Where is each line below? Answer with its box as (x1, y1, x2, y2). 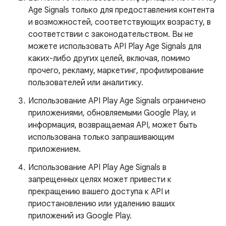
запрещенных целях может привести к (28, 175, 172, 185)
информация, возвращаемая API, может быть (28, 120, 197, 130)
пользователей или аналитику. (28, 78, 143, 88)
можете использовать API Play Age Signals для (28, 41, 201, 51)
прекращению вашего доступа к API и (28, 187, 169, 197)
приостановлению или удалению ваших (28, 199, 175, 209)
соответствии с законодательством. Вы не (28, 29, 193, 39)
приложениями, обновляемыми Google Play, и (28, 108, 196, 118)
